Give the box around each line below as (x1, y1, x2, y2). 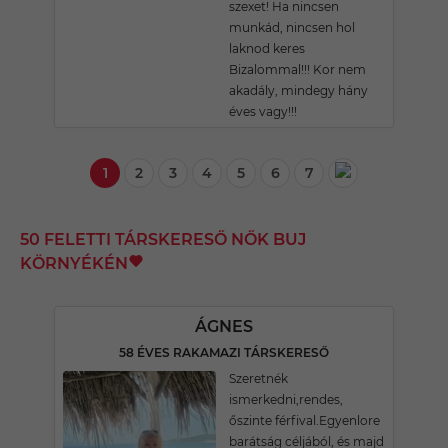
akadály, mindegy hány (229, 83, 368, 98)
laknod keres (229, 41, 305, 56)
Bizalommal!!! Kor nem (229, 62, 366, 77)
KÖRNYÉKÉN (20, 254, 128, 273)
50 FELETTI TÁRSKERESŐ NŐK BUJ (20, 230, 306, 249)
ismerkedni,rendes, (229, 392, 343, 407)
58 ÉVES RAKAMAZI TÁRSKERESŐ (119, 345, 329, 360)
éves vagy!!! (229, 104, 297, 119)
